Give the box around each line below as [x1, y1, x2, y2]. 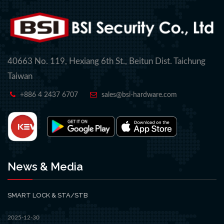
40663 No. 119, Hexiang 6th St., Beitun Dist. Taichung [7, 56, 205, 65]
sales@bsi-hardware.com [101, 91, 177, 98]
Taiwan [7, 71, 32, 80]
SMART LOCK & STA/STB [7, 191, 88, 199]
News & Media [7, 159, 83, 173]
